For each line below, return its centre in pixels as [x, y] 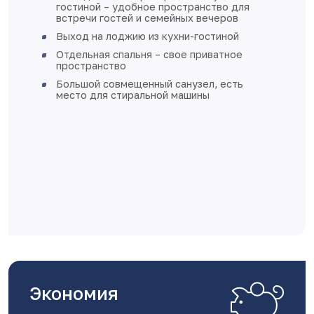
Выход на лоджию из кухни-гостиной [148, 36]
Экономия [74, 293]
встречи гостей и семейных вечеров [147, 18]
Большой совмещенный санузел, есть [150, 84]
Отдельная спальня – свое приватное [149, 54]
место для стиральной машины [133, 95]
